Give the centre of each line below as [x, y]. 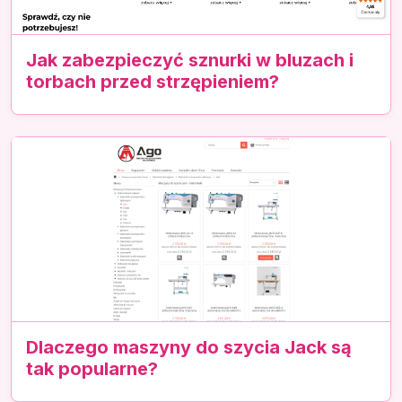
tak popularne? [92, 369]
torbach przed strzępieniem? [153, 81]
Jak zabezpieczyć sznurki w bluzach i [190, 60]
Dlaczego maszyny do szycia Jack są [189, 348]
